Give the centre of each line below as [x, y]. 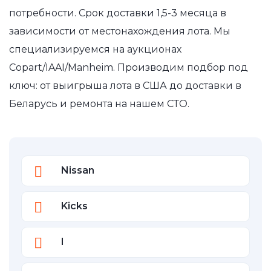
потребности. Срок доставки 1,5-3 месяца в [118, 13]
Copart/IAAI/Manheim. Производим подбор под [129, 67]
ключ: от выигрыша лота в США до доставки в [125, 85]
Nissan [78, 170]
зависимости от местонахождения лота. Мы [120, 31]
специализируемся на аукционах [95, 49]
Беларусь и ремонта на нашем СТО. [99, 103]
